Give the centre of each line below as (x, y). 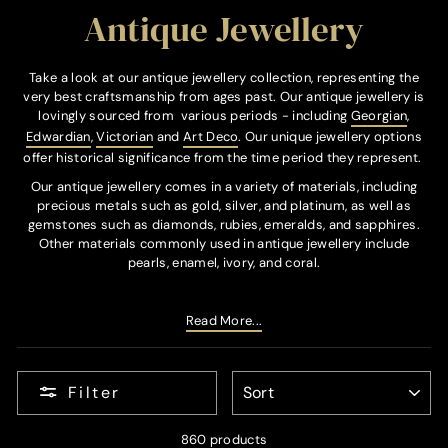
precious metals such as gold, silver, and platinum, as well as (224, 205)
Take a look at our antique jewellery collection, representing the (224, 77)
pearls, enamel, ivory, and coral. (224, 262)
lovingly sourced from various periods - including (194, 115)
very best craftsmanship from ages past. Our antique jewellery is (224, 96)
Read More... (224, 320)
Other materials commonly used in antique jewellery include (224, 243)
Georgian (379, 115)
